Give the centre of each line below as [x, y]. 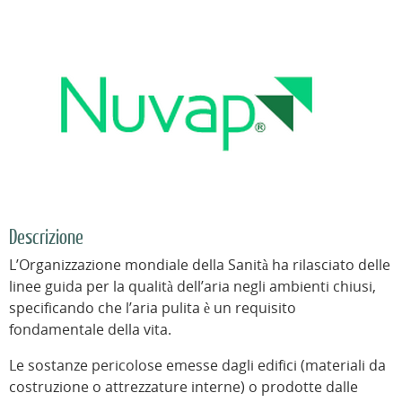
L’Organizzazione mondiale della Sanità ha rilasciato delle [200, 265]
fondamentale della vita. [90, 330]
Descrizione [46, 238]
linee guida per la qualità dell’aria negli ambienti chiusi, [192, 287]
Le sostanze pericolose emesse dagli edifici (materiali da [197, 366]
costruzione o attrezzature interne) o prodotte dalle [184, 387]
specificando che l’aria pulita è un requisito [153, 308]
